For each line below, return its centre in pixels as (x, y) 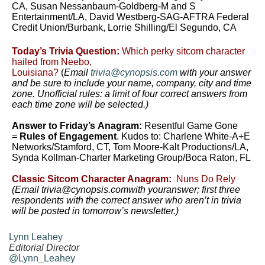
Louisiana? (35, 72)
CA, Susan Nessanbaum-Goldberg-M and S (104, 6)
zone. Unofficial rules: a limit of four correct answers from (130, 94)
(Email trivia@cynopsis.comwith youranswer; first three (126, 190)
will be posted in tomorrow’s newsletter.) (95, 211)
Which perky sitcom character (183, 51)
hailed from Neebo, (52, 62)
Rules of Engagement (68, 136)
